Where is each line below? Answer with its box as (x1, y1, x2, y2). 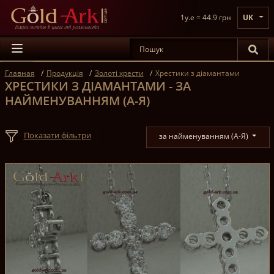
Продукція (46, 68, 83, 78)
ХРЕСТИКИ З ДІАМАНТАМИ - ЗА (4, 78, 191, 94)
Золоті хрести (94, 68, 144, 78)
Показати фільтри (23, 130, 91, 141)
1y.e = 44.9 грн (180, 12, 231, 23)
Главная (4, 68, 35, 78)
